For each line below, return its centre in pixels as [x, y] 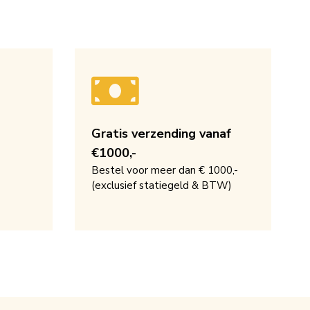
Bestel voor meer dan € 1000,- [165, 170]
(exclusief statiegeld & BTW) [162, 185]
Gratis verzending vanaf [161, 134]
